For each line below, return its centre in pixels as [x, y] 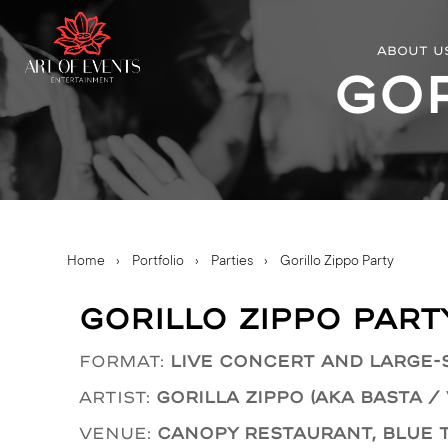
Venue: [118, 432]
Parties [232, 262]
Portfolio [158, 262]
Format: [125, 360]
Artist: [118, 396]
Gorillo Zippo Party [337, 262]
